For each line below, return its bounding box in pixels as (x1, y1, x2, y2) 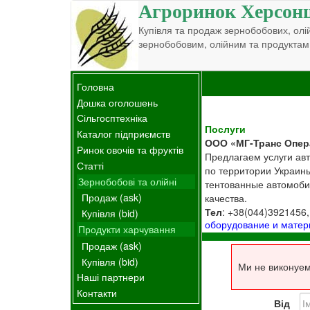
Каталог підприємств (77, 127, 170, 141)
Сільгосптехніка (77, 111, 147, 125)
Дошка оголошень (77, 95, 158, 109)
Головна (77, 79, 114, 93)
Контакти (77, 286, 117, 300)
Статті (77, 158, 104, 172)
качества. (205, 190, 248, 205)
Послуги (205, 121, 246, 136)
